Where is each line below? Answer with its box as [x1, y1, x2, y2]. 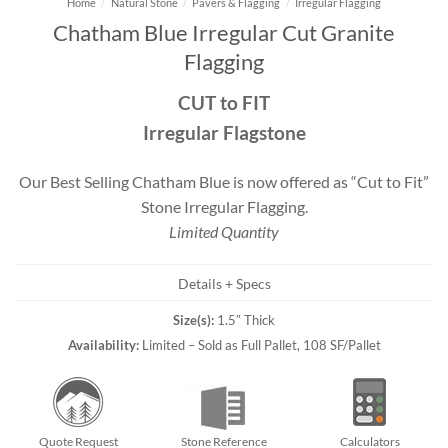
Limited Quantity [169, 221, 279, 241]
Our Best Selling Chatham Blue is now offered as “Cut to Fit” [19, 171, 429, 191]
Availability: [67, 336, 139, 353]
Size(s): [173, 311, 214, 328]
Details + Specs [177, 275, 271, 293]
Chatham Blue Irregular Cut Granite [53, 18, 395, 46]
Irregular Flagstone [142, 120, 306, 144]
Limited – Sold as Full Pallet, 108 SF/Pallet [138, 336, 381, 353]
